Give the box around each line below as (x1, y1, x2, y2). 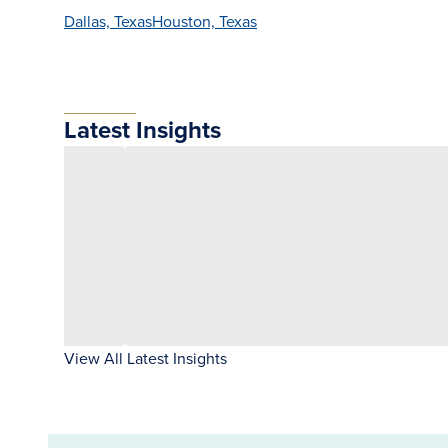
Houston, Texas (152, 10, 257, 32)
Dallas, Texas (64, 10, 152, 32)
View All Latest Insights (64, 347, 227, 369)
